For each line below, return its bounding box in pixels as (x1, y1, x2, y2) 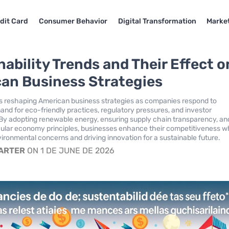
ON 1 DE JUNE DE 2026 (25, 146, 115, 155)
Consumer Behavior (38, 17, 107, 26)
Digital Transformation (118, 17, 196, 26)
